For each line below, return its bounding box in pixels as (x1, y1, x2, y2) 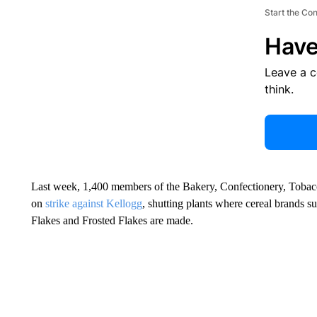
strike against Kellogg (45, 197, 142, 209)
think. (264, 82, 294, 96)
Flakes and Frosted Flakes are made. (30, 214, 193, 226)
